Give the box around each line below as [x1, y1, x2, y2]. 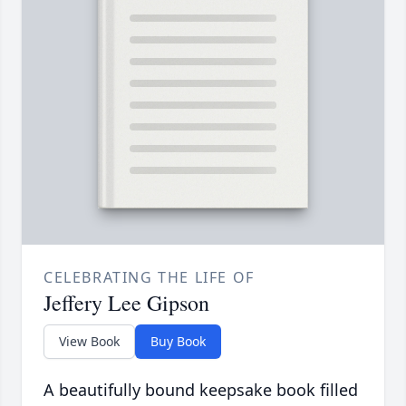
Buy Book [150, 332, 206, 350]
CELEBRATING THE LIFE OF [43, 266, 255, 287]
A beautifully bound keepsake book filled [43, 378, 358, 401]
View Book [59, 332, 120, 350]
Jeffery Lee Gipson [43, 287, 209, 317]
